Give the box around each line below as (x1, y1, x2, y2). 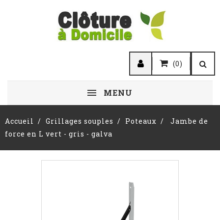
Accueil (5, 116, 34, 126)
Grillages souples (45, 116, 113, 126)
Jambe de (170, 116, 209, 126)
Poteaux (125, 116, 157, 126)
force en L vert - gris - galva (5, 129, 112, 138)
